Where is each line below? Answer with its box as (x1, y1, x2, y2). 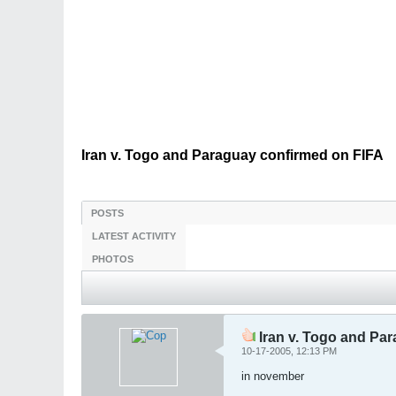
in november (241, 369, 304, 383)
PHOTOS (92, 254, 133, 264)
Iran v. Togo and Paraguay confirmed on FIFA (81, 148, 384, 163)
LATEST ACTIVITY (92, 231, 176, 241)
